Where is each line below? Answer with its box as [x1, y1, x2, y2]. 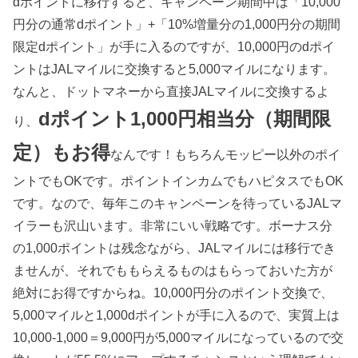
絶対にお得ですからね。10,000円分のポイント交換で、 [13, 285, 334, 300]
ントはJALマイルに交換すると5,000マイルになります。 [13, 62, 336, 77]
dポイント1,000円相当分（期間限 [38, 108, 332, 130]
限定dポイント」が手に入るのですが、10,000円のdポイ [13, 39, 336, 54]
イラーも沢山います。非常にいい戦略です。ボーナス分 [13, 218, 333, 233]
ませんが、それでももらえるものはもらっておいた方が [13, 263, 333, 278]
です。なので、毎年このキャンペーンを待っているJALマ [13, 196, 343, 211]
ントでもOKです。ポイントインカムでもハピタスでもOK [13, 173, 344, 189]
